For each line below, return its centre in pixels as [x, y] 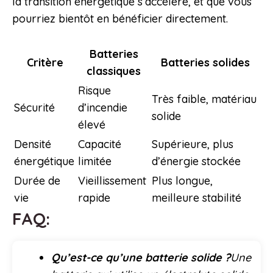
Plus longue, [182, 181]
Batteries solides [205, 63]
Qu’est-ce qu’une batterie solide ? [141, 258]
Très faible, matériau [204, 99]
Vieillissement [112, 181]
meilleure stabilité [197, 198]
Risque [94, 91]
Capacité [100, 144]
